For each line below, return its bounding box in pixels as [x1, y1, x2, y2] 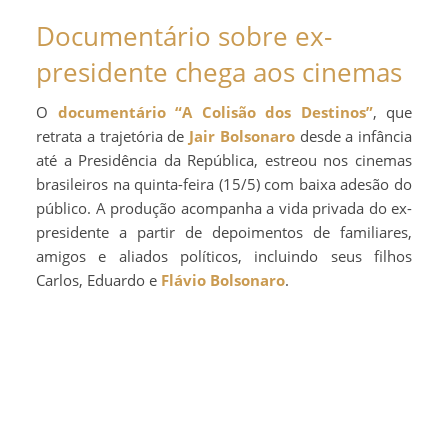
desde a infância [294, 126, 412, 147]
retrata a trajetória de [36, 126, 189, 147]
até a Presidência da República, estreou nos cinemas [36, 150, 412, 171]
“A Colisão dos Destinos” [175, 102, 373, 123]
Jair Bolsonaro [189, 126, 295, 147]
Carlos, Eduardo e [36, 270, 161, 291]
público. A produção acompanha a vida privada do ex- [36, 198, 412, 219]
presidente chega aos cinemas [36, 54, 402, 91]
